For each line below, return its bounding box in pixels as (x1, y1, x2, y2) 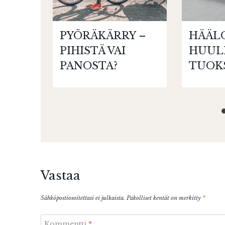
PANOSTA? (60, 60, 118, 72)
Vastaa (41, 168, 80, 183)
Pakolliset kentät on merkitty (127, 194, 202, 201)
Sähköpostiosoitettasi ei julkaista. (41, 194, 125, 201)
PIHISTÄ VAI (60, 45, 126, 57)
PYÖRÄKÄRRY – (60, 30, 147, 42)
